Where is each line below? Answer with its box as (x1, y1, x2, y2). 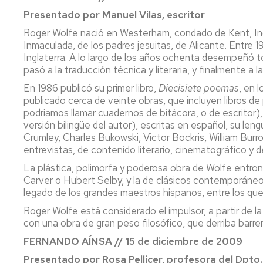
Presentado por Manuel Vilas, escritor (23, 8, 205, 21)
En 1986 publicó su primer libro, (23, 81, 159, 95)
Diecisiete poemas (159, 81, 239, 95)
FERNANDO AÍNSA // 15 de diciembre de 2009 (23, 234, 242, 248)
